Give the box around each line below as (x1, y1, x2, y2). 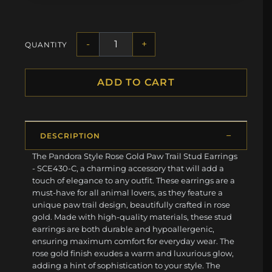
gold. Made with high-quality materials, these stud (32, 212, 233, 222)
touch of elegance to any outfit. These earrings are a (32, 175, 236, 186)
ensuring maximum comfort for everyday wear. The (32, 236, 235, 246)
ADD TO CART (97, 76, 175, 89)
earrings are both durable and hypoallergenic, (32, 224, 215, 234)
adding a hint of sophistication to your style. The (32, 260, 221, 271)
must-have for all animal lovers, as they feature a (32, 188, 223, 198)
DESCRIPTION (40, 131, 100, 141)
